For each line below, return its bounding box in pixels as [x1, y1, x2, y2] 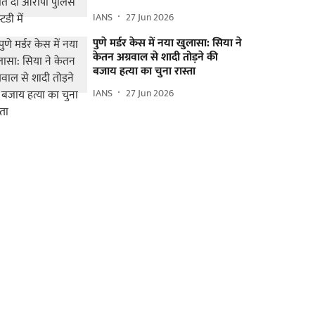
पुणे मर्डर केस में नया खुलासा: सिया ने [93, 34, 243, 53]
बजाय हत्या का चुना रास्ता [93, 62, 196, 81]
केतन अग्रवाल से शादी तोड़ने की [93, 48, 219, 67]
